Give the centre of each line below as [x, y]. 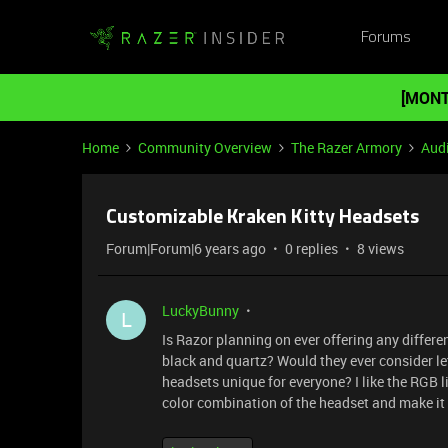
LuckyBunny [200, 310]
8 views [380, 248]
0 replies [311, 248]
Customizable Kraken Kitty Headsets [262, 218]
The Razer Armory [346, 147]
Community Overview [205, 147]
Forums [385, 37]
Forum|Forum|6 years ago [186, 248]
